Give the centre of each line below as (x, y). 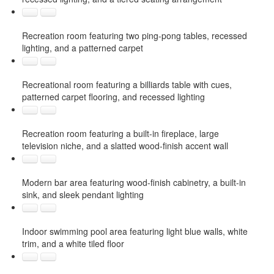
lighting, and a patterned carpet (82, 47)
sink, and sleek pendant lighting (83, 194)
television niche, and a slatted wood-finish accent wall (125, 145)
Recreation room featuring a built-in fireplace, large (120, 133)
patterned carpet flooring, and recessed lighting (113, 96)
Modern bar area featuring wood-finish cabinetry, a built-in (134, 182)
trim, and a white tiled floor (73, 243)
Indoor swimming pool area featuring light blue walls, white (135, 231)
